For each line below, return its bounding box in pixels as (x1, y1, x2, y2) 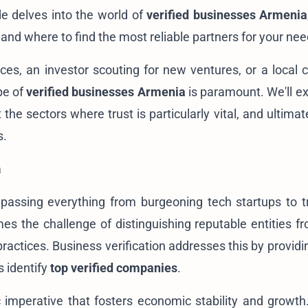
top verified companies (50, 260, 177, 275)
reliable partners (150, 29, 239, 44)
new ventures (163, 62, 239, 77)
